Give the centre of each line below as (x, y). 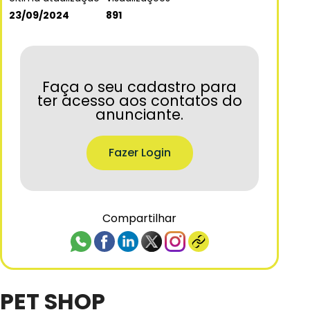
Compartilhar (140, 218)
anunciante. (140, 114)
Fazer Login (139, 152)
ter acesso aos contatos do (139, 100)
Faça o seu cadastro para (140, 86)
